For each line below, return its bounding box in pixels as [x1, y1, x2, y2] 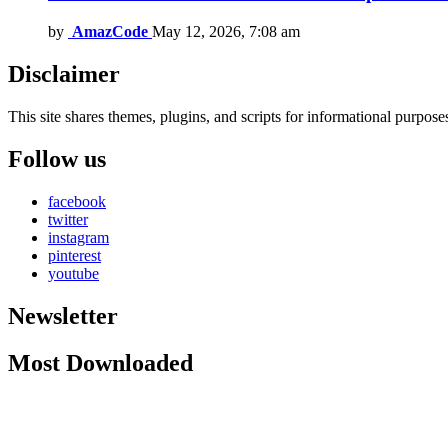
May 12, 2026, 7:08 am [152, 23, 300, 41]
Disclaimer [8, 61, 120, 88]
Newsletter [8, 302, 118, 329]
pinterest [48, 246, 101, 264]
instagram [48, 228, 109, 246]
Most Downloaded [8, 349, 193, 376]
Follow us [8, 145, 106, 172]
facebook [48, 192, 106, 210]
